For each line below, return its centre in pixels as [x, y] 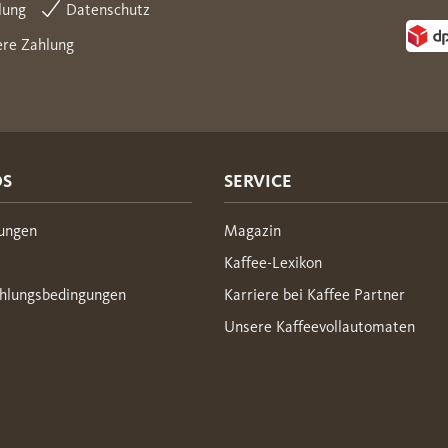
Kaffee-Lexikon [273, 262]
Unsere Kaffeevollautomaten [319, 326]
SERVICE [258, 180]
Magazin [252, 230]
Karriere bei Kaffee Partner [314, 294]
